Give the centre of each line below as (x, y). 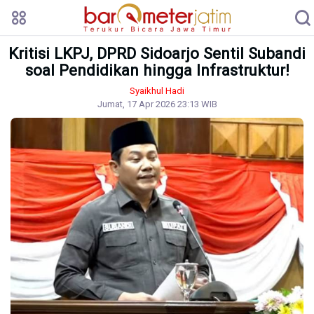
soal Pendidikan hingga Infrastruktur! (157, 70)
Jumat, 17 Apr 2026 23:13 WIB (157, 104)
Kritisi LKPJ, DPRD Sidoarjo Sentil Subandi (157, 53)
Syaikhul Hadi (157, 91)
